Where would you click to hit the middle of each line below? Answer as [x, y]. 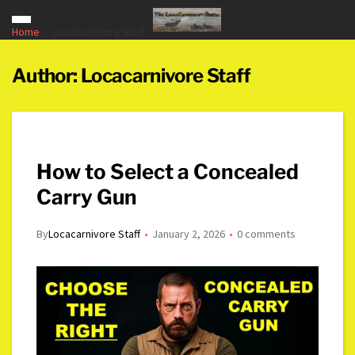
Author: [46, 76]
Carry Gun [87, 197]
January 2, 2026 [189, 234]
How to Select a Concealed [168, 172]
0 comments [267, 234]
